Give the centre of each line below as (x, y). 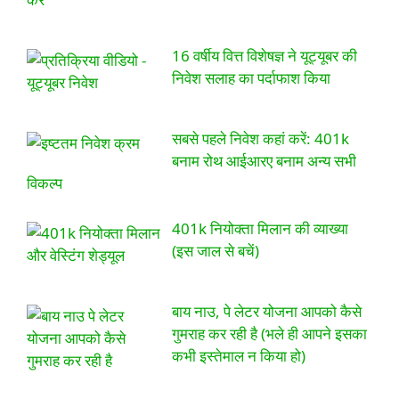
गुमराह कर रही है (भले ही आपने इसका (269, 334)
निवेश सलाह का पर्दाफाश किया (251, 77)
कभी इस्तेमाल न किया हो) (238, 356)
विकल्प (45, 183)
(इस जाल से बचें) (215, 250)
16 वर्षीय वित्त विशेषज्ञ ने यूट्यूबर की (264, 55)
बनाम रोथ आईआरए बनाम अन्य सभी (264, 161)
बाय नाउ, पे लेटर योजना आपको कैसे (266, 312)
